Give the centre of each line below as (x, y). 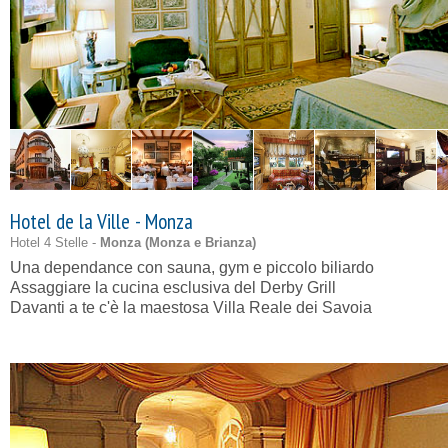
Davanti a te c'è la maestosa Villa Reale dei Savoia (191, 307)
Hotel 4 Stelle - (55, 242)
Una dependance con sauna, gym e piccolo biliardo (192, 267)
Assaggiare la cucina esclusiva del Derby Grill (173, 287)
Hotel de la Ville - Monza (101, 221)
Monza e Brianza (200, 242)
